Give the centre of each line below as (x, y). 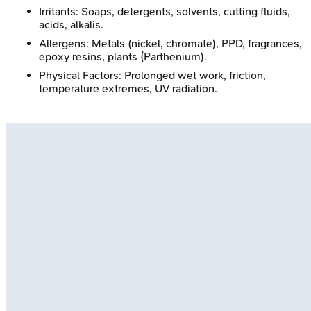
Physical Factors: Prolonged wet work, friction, (152, 75)
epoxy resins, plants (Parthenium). (123, 56)
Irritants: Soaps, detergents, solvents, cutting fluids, (165, 11)
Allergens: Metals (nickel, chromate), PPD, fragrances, (170, 43)
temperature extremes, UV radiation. (128, 88)
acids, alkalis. (71, 24)
